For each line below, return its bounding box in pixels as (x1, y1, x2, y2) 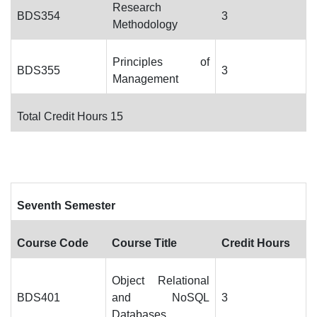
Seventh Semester (17, 200, 115, 212)
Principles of (113, 56, 209, 68)
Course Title (112, 237, 177, 249)
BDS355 (17, 64, 60, 76)
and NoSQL (112, 292, 209, 304)
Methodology (113, 18, 178, 30)
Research (113, 1, 161, 13)
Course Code (17, 237, 88, 249)
